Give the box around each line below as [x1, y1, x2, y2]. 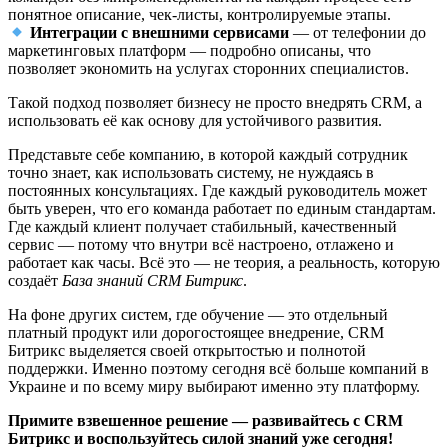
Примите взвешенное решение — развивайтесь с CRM [8, 412, 403, 430]
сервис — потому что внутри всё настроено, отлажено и [8, 236, 394, 254]
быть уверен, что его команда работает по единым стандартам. [8, 200, 436, 218]
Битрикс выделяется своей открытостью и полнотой [8, 342, 366, 360]
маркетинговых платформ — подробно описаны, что [8, 42, 371, 60]
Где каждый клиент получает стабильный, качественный [8, 218, 397, 236]
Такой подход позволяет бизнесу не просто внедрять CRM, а [8, 94, 422, 112]
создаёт [8, 272, 62, 290]
